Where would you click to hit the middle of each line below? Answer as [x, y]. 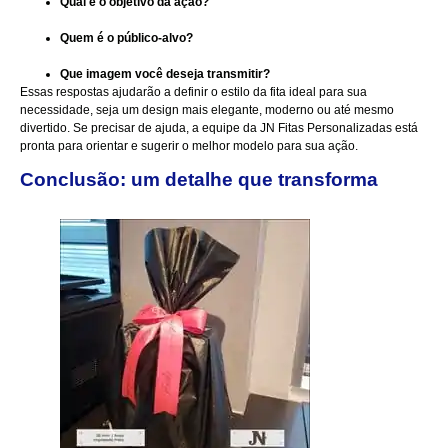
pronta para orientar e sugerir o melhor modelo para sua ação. [189, 145]
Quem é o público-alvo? [126, 37]
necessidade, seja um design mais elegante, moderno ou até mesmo [207, 109]
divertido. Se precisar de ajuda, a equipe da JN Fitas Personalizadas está [219, 127]
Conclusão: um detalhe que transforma [199, 180]
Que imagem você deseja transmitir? [165, 73]
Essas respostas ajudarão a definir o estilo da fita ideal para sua [193, 91]
